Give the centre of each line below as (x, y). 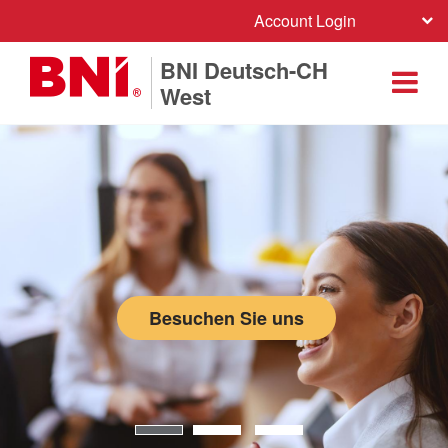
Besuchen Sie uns (226, 318)
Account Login (305, 20)
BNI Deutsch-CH (244, 70)
